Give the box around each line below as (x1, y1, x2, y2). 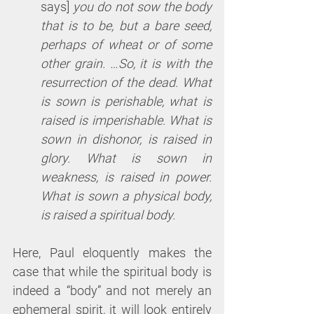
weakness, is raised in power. (41, 170, 212, 185)
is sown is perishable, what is (41, 94, 212, 109)
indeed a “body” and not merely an (13, 283, 212, 299)
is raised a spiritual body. (41, 207, 175, 223)
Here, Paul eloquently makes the (13, 245, 212, 261)
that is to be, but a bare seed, (41, 18, 212, 34)
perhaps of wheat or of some (41, 37, 212, 53)
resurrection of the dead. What (41, 75, 212, 90)
